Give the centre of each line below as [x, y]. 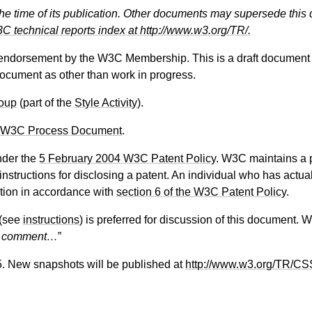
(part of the [46, 103]
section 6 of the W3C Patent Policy [201, 192]
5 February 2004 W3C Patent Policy [127, 159]
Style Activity [106, 103]
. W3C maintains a [263, 159]
